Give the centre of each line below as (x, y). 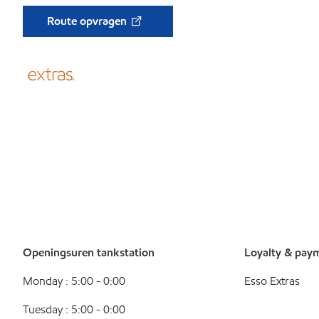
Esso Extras (272, 281)
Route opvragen (88, 21)
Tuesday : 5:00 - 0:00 (74, 309)
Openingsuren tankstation (89, 252)
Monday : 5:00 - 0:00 (74, 281)
